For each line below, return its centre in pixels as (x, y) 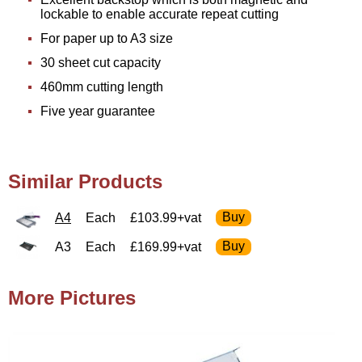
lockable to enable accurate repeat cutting (160, 14)
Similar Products (85, 181)
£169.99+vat (166, 246)
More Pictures (72, 297)
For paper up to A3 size (107, 38)
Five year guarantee (98, 111)
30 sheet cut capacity (101, 62)
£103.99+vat (166, 217)
